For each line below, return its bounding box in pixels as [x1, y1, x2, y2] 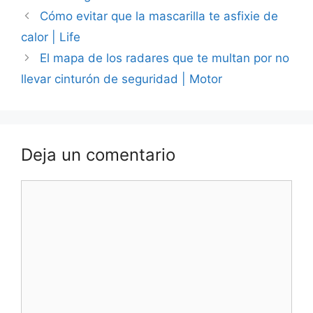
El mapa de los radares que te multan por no [40, 50, 290, 65]
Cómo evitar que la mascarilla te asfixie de [40, 8, 279, 23]
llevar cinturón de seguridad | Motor [21, 71, 222, 86]
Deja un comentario [21, 144, 175, 165]
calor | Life [21, 29, 80, 44]
